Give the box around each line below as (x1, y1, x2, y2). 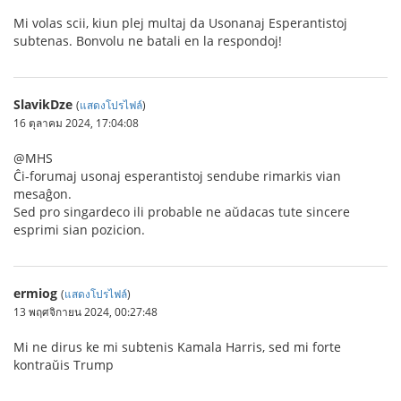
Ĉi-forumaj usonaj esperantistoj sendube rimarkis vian (13, 167, 341, 184)
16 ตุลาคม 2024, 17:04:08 (13, 115, 139, 130)
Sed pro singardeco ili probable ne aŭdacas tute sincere (13, 203, 350, 220)
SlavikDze (13, 96, 73, 113)
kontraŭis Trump (13, 356, 114, 373)
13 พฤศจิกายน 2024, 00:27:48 (13, 304, 158, 319)
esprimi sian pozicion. (13, 221, 145, 238)
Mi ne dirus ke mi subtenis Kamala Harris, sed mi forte (13, 338, 341, 355)
